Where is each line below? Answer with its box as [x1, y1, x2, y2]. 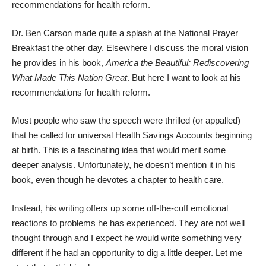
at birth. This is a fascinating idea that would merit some [12, 145, 226, 155]
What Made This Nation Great [12, 72, 127, 83]
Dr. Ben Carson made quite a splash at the [12, 27, 178, 38]
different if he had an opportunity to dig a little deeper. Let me [12, 247, 242, 258]
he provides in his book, [12, 57, 106, 68]
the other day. [52, 42, 106, 53]
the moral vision [185, 42, 248, 53]
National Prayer [178, 27, 238, 38]
